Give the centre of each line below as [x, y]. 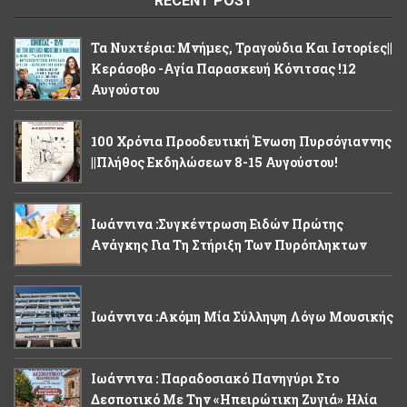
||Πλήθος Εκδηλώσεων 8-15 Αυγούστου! [214, 163]
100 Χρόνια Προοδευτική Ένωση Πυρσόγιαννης [241, 142]
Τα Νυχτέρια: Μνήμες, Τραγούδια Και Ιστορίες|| [242, 48]
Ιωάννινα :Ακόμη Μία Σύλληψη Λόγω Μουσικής [242, 317]
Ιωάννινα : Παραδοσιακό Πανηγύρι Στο [215, 379]
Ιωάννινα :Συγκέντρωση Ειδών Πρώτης [217, 224]
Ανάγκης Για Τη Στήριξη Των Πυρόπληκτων [229, 245]
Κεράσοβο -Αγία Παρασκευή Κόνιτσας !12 [223, 69]
